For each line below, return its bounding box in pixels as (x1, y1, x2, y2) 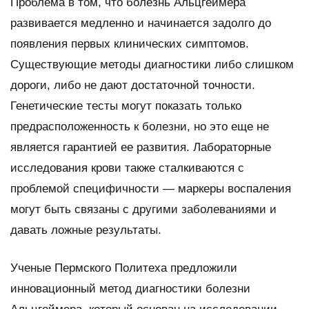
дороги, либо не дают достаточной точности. (10, 78, 255, 92)
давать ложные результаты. (10, 223, 161, 237)
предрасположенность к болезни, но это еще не (10, 119, 269, 133)
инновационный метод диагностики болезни (10, 281, 250, 295)
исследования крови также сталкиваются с (10, 161, 244, 175)
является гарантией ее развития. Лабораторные (10, 140, 271, 154)
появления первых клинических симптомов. (10, 37, 249, 50)
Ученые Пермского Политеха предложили (10, 261, 237, 275)
